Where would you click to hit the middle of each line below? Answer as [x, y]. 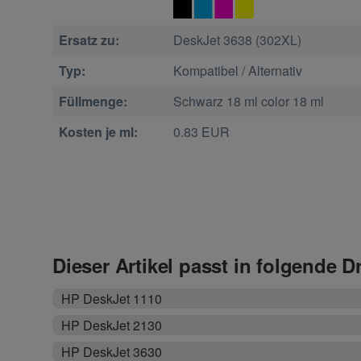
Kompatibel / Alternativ [237, 71]
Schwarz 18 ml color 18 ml [248, 102]
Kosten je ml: [98, 132]
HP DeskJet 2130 [112, 326]
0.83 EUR [201, 132]
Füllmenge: [93, 102]
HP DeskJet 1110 [112, 299]
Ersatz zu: [89, 40]
